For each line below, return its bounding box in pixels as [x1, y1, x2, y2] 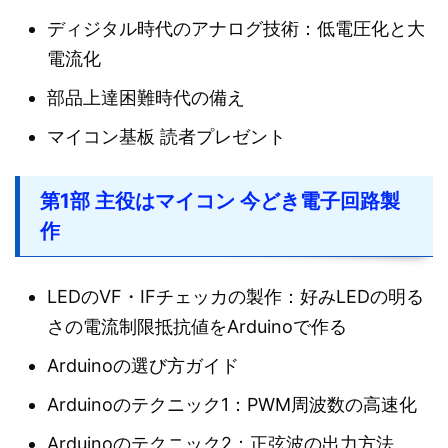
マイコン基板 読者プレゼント [47, 125, 286, 147]
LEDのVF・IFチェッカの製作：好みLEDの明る [47, 285, 424, 307]
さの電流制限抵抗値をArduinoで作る [47, 315, 347, 337]
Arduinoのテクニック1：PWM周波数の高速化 [47, 393, 417, 415]
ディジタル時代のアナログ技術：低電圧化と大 [47, 17, 425, 39]
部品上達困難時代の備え [47, 86, 245, 108]
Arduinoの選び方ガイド [47, 354, 239, 376]
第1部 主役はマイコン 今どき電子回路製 [40, 189, 400, 213]
